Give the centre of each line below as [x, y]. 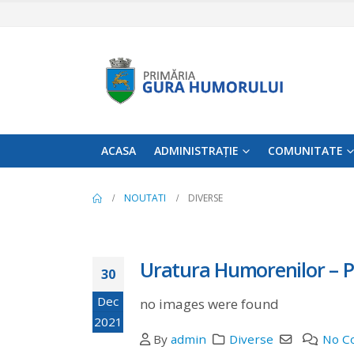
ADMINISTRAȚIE [196, 150]
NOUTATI [145, 198]
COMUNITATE [305, 150]
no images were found [209, 303]
